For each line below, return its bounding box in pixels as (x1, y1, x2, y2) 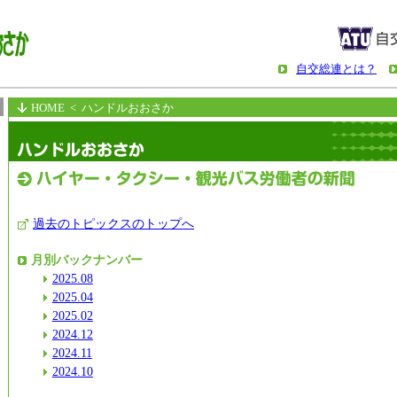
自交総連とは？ (296, 62, 377, 75)
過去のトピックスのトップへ (33, 216, 194, 230)
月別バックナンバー (31, 253, 143, 267)
